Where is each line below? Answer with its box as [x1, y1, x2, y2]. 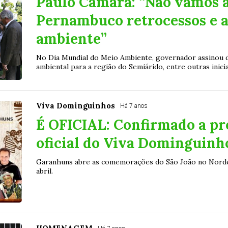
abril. [36, 166, 53, 176]
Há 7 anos [120, 102, 148, 110]
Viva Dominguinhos [36, 101, 115, 111]
